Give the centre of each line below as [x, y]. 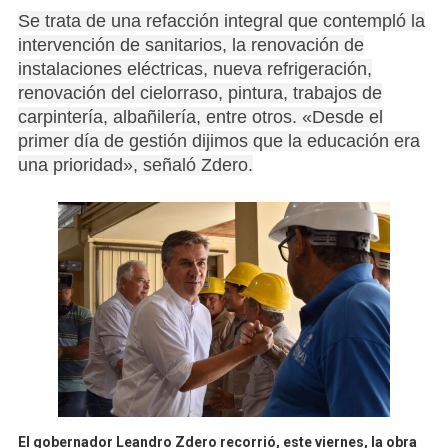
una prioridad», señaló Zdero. [135, 165]
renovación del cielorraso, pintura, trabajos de [199, 93]
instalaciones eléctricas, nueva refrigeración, [194, 69]
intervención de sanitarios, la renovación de [190, 45]
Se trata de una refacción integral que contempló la [221, 21]
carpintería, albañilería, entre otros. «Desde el [200, 117]
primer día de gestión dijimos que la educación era [218, 141]
